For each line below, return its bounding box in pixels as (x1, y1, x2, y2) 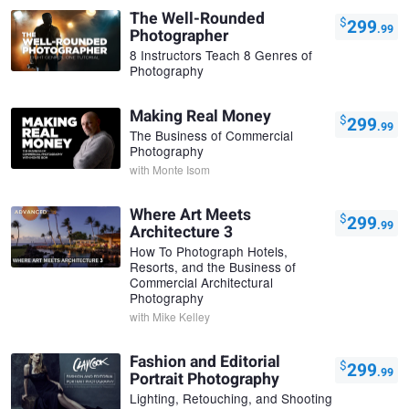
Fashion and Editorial (130, 350, 280, 373)
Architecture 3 (130, 220, 233, 244)
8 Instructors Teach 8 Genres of (130, 45, 312, 64)
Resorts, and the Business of (130, 257, 296, 276)
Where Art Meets (130, 203, 251, 226)
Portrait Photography (130, 367, 279, 391)
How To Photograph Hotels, (130, 241, 288, 260)
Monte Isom (152, 161, 210, 177)
